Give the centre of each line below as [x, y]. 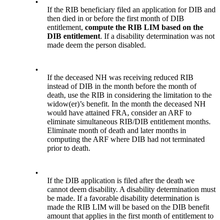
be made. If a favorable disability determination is [124, 198]
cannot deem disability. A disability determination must [132, 189]
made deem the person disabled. [97, 45]
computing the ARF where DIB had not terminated [126, 139]
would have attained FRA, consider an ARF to [120, 112]
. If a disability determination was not [158, 36]
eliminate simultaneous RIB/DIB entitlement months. [129, 121]
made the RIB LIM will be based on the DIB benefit [128, 207]
